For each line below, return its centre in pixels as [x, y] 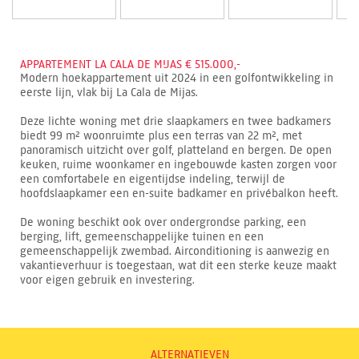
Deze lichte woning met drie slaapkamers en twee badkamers [175, 121]
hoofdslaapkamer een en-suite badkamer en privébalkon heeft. [179, 193]
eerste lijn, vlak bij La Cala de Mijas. [109, 92]
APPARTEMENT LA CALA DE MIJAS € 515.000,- [130, 64]
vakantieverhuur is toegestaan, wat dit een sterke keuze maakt [178, 265]
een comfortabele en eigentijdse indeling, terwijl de [153, 179]
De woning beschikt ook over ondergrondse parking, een [163, 222]
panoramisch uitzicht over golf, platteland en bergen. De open [176, 150]
